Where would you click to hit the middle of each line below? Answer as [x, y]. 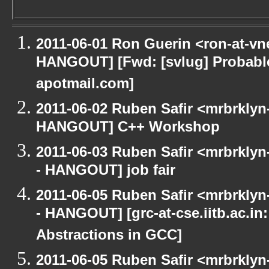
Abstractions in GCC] [109, 237]
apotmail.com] [85, 86]
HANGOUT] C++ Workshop [128, 129]
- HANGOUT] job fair [106, 172]
